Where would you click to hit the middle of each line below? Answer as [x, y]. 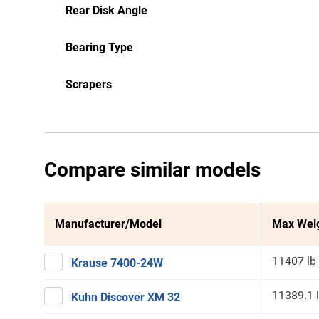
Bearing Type [99, 47]
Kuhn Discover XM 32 [126, 297]
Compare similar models [152, 170]
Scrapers [89, 84]
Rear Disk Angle [106, 10]
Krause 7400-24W [117, 263]
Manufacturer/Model [108, 224]
